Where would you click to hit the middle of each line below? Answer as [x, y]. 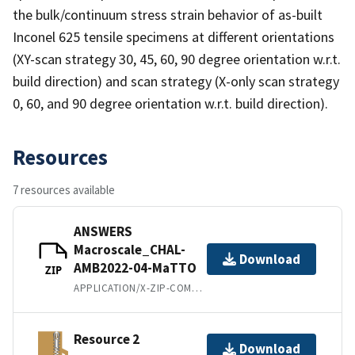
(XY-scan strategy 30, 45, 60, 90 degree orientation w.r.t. [177, 59]
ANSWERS [103, 231]
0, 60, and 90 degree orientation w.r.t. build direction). [170, 103]
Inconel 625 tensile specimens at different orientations [174, 36]
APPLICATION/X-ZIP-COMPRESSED [197, 288]
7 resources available [64, 189]
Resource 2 [107, 340]
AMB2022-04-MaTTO [135, 267]
